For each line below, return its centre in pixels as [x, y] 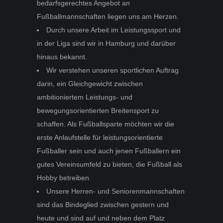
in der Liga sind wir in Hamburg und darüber [106, 43]
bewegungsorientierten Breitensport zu [98, 110]
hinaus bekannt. [63, 56]
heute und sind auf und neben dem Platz [101, 218]
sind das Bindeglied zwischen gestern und [103, 204]
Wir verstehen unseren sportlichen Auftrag [112, 70]
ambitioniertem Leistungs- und [85, 97]
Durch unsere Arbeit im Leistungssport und [113, 30]
